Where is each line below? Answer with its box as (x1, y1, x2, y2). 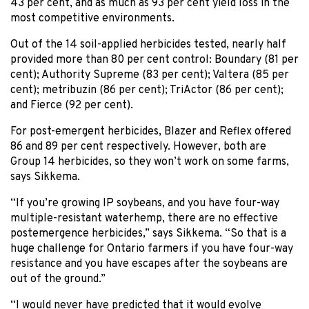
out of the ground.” (10, 272, 106, 286)
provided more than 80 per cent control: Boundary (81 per (10, 52, 299, 67)
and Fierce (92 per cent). (10, 98, 133, 112)
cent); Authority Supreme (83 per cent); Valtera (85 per (10, 68, 289, 82)
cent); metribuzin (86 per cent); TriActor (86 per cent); (10, 83, 283, 97)
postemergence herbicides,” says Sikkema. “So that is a (10, 226, 286, 241)
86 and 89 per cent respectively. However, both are (10, 139, 266, 154)
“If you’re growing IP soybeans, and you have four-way (10, 196, 279, 210)
